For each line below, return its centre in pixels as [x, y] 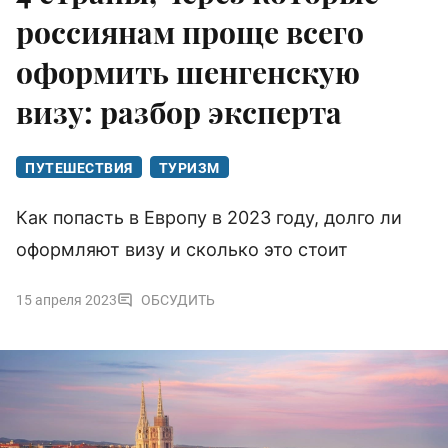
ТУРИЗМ [189, 168]
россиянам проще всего [190, 32]
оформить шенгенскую [188, 72]
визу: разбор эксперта [179, 112]
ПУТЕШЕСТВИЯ [79, 168]
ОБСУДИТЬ [178, 300]
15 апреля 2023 [66, 300]
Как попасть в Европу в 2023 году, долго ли [209, 218]
